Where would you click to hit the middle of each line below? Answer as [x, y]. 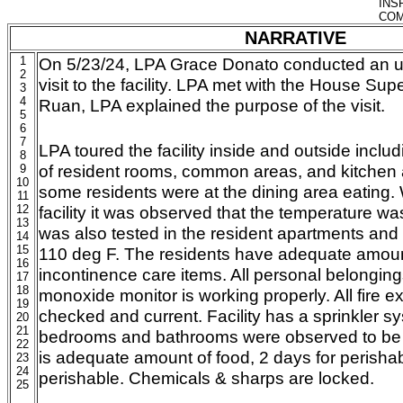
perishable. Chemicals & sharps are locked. [206, 378]
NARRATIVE [295, 38]
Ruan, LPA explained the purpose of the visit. [212, 105]
